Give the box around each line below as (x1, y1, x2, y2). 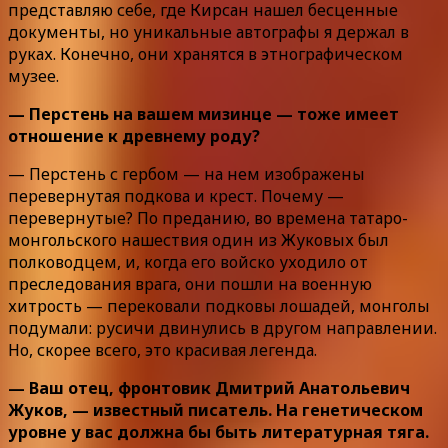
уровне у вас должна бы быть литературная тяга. (8, 420, 429, 443)
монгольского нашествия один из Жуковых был (8, 228, 389, 251)
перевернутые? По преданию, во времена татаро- (8, 206, 408, 229)
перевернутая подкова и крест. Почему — (8, 184, 344, 207)
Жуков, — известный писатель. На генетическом (8, 398, 423, 421)
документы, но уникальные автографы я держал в (8, 20, 409, 43)
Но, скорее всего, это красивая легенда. (8, 338, 317, 361)
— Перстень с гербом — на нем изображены (8, 162, 365, 185)
